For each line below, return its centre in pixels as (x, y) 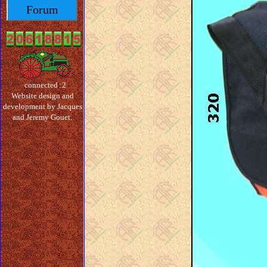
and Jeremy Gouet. (42, 117)
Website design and (42, 96)
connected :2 (45, 85)
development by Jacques (42, 106)
